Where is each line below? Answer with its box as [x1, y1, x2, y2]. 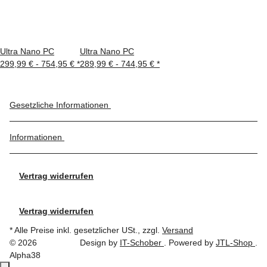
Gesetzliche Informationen [10, 100, 111, 110]
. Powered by [164, 238, 216, 248]
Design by [80, 238, 120, 248]
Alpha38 [10, 250, 41, 260]
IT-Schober [120, 238, 164, 248]
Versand [162, 225, 193, 235]
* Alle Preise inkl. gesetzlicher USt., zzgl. [10, 225, 162, 235]
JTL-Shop [216, 238, 255, 248]
